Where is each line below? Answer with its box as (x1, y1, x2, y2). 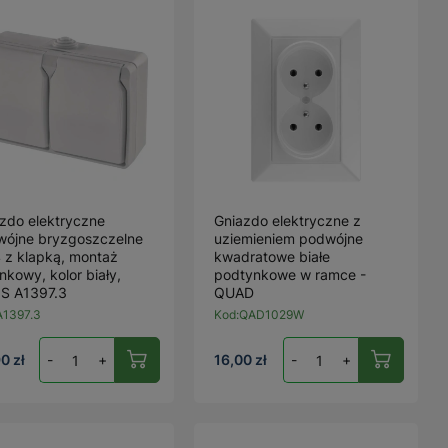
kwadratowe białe (214, 248, 331, 265)
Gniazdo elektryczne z (214, 212, 362, 229)
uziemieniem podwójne (214, 230, 364, 247)
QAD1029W (239, 307, 305, 322)
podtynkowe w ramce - (214, 266, 367, 283)
